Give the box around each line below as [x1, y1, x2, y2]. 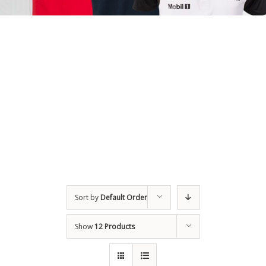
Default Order [100, 192, 147, 202]
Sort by [74, 192, 100, 202]
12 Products [94, 221, 135, 232]
